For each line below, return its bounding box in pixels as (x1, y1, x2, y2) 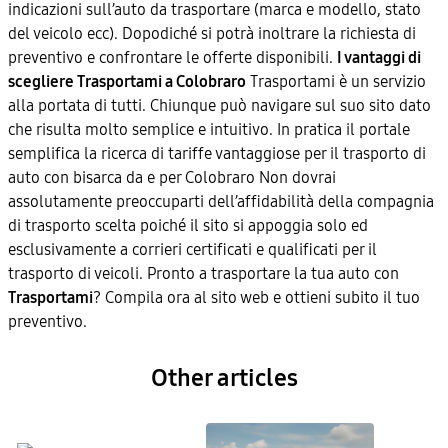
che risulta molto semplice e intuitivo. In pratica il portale (8, 120, 410, 139)
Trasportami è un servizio (246, 72, 426, 91)
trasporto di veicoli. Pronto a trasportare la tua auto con (8, 264, 399, 283)
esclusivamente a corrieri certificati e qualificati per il (8, 240, 377, 259)
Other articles (150, 364, 298, 392)
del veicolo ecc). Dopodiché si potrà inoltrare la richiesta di (8, 24, 416, 43)
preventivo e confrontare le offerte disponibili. (8, 48, 337, 67)
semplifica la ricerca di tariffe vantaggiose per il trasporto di (8, 144, 426, 163)
